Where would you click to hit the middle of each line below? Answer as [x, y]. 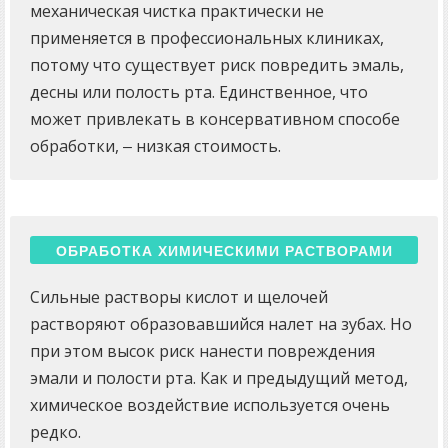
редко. [55, 432]
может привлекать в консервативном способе [215, 119]
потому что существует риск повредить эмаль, [217, 65]
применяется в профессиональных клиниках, [207, 38]
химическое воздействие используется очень [210, 405]
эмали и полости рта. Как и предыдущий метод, [219, 378]
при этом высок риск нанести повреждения [202, 351]
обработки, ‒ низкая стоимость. [155, 146]
